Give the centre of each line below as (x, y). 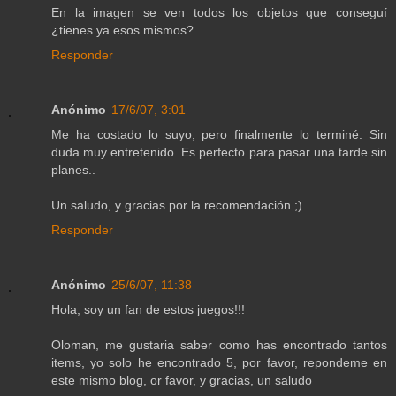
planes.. (73, 170)
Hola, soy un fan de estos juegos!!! (148, 310)
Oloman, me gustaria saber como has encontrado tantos (219, 345)
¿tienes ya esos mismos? (122, 30)
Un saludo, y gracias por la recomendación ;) (177, 206)
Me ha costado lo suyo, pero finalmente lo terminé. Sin (219, 135)
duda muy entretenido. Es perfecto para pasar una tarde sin (219, 152)
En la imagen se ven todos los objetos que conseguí (219, 13)
